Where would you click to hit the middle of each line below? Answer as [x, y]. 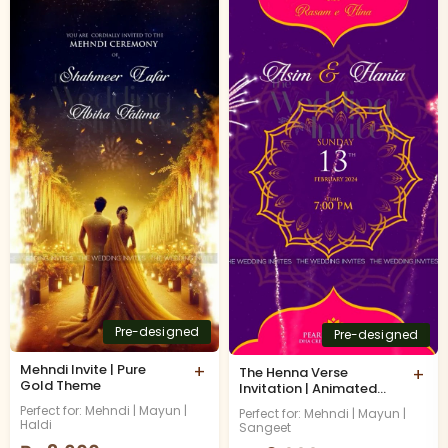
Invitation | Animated [308, 388]
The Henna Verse [293, 372]
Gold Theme [60, 385]
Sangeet [265, 427]
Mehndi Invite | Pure [83, 369]
